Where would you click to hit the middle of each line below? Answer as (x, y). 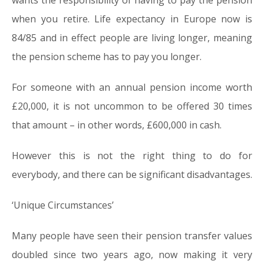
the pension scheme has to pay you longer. (107, 57)
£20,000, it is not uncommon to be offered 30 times (132, 106)
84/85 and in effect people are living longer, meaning (132, 38)
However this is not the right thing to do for (132, 156)
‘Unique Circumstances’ (63, 205)
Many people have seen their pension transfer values (132, 236)
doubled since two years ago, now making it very (132, 255)
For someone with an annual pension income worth (132, 87)
